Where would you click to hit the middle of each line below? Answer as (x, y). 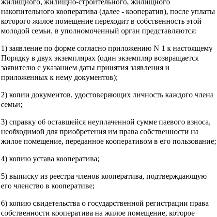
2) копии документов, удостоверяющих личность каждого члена (107, 94)
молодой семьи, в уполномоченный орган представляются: (99, 31)
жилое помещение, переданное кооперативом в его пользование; (108, 141)
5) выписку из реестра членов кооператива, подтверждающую (104, 176)
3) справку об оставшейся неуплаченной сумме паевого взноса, (106, 122)
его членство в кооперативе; (48, 186)
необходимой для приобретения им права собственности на (100, 131)
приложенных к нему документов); (59, 77)
